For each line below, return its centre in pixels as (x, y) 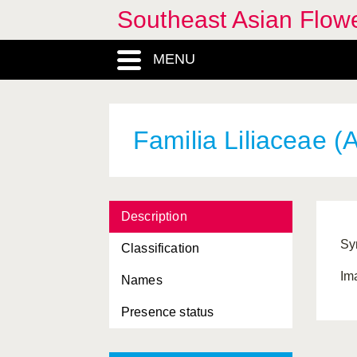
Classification (161, 248)
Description (154, 216)
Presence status (168, 312)
